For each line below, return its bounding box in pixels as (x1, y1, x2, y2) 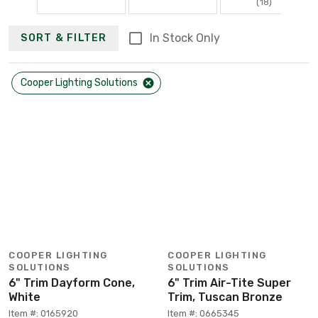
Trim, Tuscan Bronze (168, 290, 283, 304)
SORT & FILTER (21, 32, 107, 45)
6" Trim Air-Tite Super (168, 275, 291, 290)
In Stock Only (149, 31, 220, 45)
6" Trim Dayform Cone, (9, 275, 135, 290)
